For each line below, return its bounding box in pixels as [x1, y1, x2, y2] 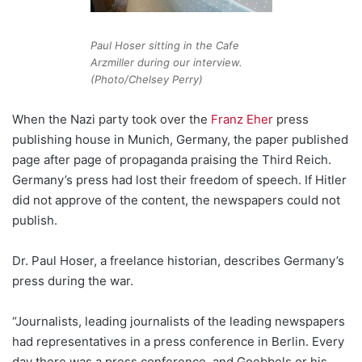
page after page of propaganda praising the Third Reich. [12, 152, 331, 168]
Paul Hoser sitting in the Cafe [90, 39, 239, 53]
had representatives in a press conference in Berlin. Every [12, 334, 344, 350]
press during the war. [12, 273, 133, 289]
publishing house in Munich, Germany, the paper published [12, 132, 348, 148]
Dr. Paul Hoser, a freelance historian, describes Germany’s [12, 253, 344, 269]
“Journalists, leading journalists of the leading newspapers [12, 314, 345, 330]
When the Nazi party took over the [12, 112, 211, 128]
